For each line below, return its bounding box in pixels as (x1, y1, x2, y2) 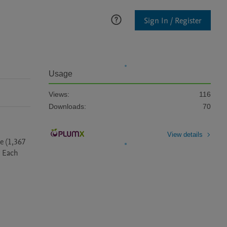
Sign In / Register (144, 15, 202, 26)
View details (167, 130, 203, 138)
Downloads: (49, 102, 86, 110)
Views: (49, 90, 69, 98)
